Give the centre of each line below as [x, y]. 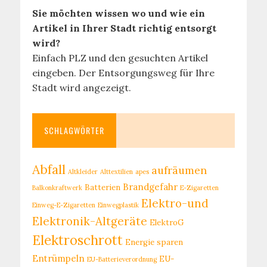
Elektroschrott [77, 240]
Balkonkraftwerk [57, 188]
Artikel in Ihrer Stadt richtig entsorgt [124, 28]
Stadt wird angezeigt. [81, 88]
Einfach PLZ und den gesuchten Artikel [120, 58]
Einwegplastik [118, 205]
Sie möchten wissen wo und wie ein [118, 13]
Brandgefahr [150, 187]
